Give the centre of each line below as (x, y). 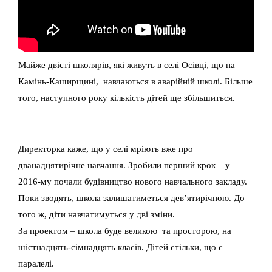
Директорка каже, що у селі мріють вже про (106, 148)
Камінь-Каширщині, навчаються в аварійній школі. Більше (135, 81)
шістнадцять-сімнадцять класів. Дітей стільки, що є (120, 246)
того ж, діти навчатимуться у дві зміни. (97, 214)
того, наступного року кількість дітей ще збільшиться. (127, 97)
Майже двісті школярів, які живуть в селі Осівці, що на (127, 64)
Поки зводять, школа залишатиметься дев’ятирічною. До (131, 197)
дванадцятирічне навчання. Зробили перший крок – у (124, 165)
